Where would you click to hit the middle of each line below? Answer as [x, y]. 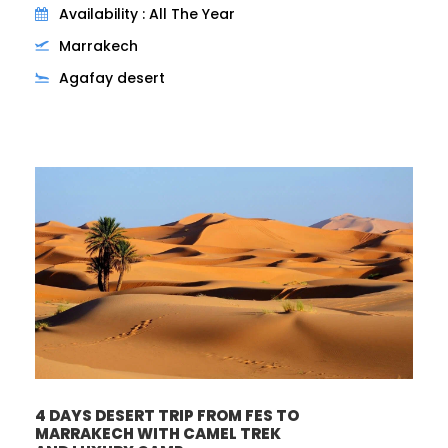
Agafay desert [112, 77]
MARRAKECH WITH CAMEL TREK [158, 434]
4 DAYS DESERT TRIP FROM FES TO [167, 416]
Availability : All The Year [147, 13]
